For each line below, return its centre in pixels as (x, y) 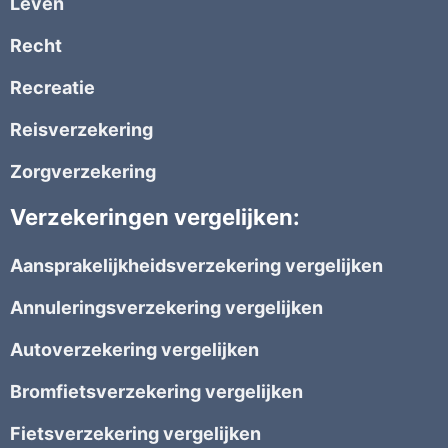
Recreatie (52, 88)
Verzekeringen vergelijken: (155, 217)
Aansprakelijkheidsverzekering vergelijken (196, 266)
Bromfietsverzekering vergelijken (156, 392)
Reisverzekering (81, 130)
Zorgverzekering (83, 172)
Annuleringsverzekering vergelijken (166, 308)
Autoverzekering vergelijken (134, 350)
